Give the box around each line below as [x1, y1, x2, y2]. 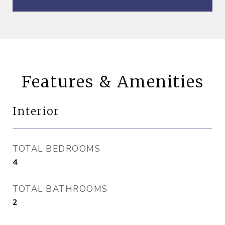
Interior [13, 104, 60, 118]
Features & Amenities [21, 72, 204, 92]
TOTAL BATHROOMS [13, 183, 108, 195]
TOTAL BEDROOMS [13, 143, 100, 155]
